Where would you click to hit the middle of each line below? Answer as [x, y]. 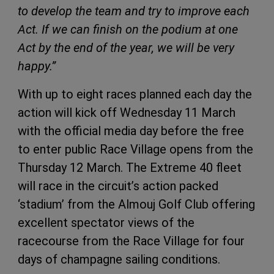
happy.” [37, 66]
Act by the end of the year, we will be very [126, 47]
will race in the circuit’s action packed [118, 186]
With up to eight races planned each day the [135, 94]
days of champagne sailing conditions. [119, 259]
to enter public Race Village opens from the [135, 149]
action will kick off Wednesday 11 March [127, 112]
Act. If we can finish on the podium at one [128, 29]
